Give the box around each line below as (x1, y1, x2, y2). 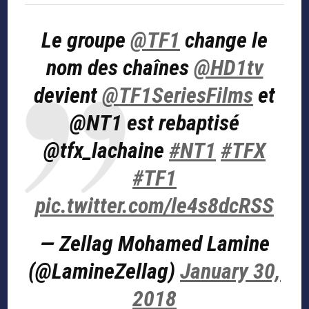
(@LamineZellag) (28, 258, 180, 285)
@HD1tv (193, 54, 263, 81)
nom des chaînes (46, 54, 194, 81)
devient (34, 82, 102, 109)
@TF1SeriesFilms (102, 82, 253, 109)
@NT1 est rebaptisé (70, 110, 239, 137)
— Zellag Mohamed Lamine (39, 230, 270, 257)
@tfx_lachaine (43, 137, 169, 164)
